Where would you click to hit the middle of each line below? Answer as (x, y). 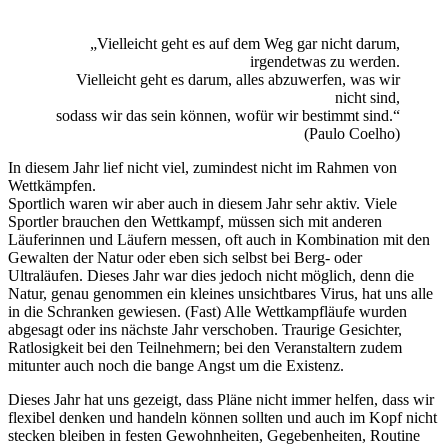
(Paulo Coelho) (352, 134)
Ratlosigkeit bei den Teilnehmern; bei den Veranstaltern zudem (205, 348)
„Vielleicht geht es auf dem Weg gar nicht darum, (245, 44)
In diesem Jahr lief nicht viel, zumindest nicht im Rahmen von (202, 168)
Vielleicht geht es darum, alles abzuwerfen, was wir (238, 80)
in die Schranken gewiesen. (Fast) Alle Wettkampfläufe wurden (207, 312)
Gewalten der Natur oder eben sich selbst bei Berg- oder (185, 258)
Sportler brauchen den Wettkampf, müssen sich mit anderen (195, 222)
